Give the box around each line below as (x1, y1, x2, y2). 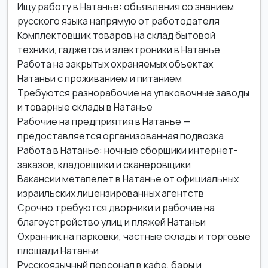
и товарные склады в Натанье (17, 100, 153, 114)
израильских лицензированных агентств (17, 187, 204, 200)
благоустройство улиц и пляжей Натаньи (17, 215, 206, 229)
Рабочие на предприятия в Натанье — (17, 115, 191, 128)
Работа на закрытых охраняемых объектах (17, 57, 213, 71)
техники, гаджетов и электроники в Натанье (17, 43, 220, 56)
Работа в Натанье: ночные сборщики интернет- (17, 144, 237, 157)
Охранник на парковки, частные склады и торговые (17, 230, 251, 243)
